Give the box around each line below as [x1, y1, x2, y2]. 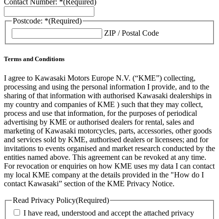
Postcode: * [13, 17, 48, 25]
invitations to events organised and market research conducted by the [4, 144, 215, 153]
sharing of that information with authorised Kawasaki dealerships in [4, 91, 212, 100]
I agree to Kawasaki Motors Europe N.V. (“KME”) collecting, [4, 74, 196, 83]
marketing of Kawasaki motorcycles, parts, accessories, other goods [4, 127, 212, 135]
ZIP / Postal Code [104, 28, 159, 37]
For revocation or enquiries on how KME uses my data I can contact [4, 162, 215, 171]
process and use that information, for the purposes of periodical [4, 109, 197, 118]
